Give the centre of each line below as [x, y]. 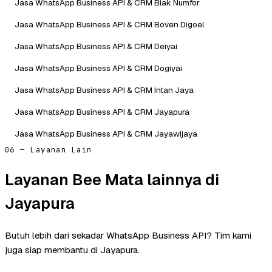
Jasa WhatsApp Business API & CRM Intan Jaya [104, 90]
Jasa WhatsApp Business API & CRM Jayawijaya [106, 133]
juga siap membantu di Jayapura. [72, 250]
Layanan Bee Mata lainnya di [112, 179]
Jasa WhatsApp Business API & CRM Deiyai [96, 46]
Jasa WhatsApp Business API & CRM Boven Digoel [109, 24]
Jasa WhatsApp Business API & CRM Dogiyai [98, 68]
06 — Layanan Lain [49, 150]
